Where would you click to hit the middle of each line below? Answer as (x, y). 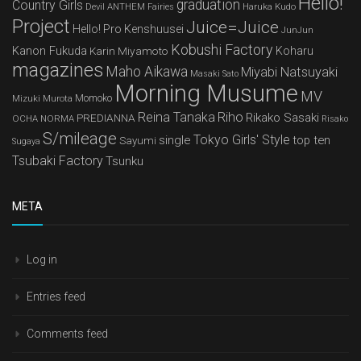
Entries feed (56, 296)
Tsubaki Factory (58, 160)
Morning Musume (206, 93)
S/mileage (80, 138)
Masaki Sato (214, 73)
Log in (42, 259)
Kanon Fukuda (50, 50)
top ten (311, 140)
